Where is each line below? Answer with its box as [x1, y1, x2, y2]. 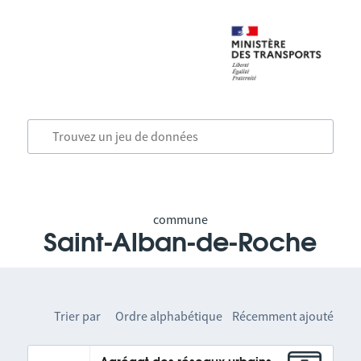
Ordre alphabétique [115, 308, 223, 324]
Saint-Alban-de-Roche [44, 230, 317, 256]
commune [152, 211, 208, 227]
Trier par [54, 308, 102, 324]
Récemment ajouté [232, 308, 334, 324]
